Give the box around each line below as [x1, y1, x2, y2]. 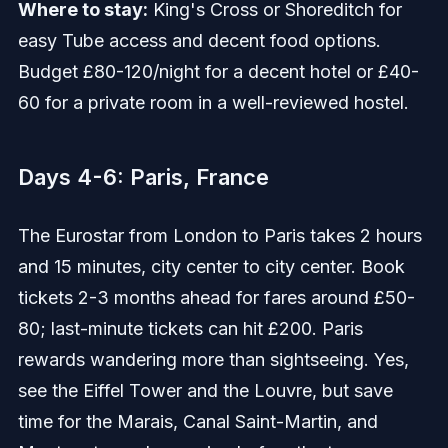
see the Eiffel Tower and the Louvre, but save [17, 380, 393, 402]
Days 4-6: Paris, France [17, 164, 269, 191]
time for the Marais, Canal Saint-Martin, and [17, 411, 378, 433]
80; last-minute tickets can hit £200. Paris [17, 318, 363, 340]
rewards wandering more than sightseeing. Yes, [17, 349, 409, 371]
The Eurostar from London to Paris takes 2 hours [17, 225, 422, 247]
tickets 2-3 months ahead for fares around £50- [17, 287, 415, 309]
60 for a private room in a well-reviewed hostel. [17, 92, 409, 114]
